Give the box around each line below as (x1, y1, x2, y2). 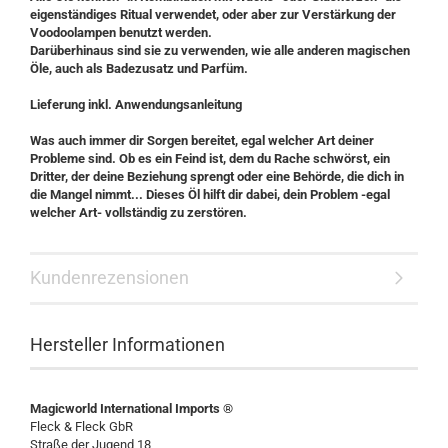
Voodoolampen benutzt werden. (30, 25, 212, 40)
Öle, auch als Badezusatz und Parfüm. (30, 61, 248, 76)
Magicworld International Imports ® (30, 401, 233, 416)
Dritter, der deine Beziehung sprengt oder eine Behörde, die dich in (30, 169, 404, 184)
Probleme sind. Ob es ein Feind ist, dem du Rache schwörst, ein (30, 151, 390, 166)
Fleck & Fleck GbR (30, 419, 133, 434)
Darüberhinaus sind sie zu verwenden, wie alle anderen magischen (30, 43, 410, 58)
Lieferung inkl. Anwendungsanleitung (30, 97, 242, 112)
